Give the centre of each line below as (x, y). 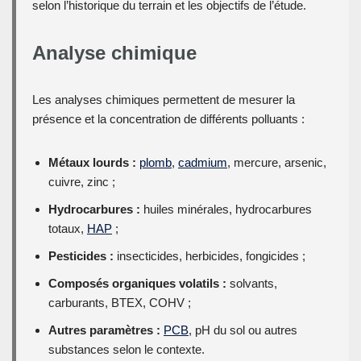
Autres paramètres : (104, 330)
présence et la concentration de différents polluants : (168, 119)
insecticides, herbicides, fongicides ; (210, 256)
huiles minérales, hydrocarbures (226, 210)
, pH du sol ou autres (243, 330)
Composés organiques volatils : (137, 284)
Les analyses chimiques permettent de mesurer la (164, 100)
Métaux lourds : (92, 163)
